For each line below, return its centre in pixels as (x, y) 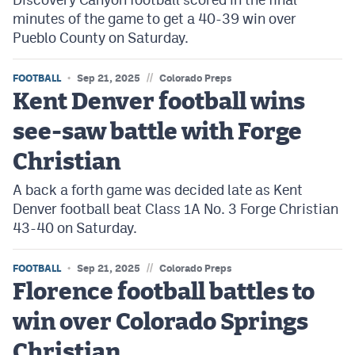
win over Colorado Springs (160, 323)
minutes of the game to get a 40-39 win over (155, 19)
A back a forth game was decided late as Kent (158, 190)
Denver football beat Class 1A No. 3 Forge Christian (176, 209)
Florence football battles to (164, 292)
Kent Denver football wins (159, 102)
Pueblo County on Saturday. (101, 38)
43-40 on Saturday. (75, 228)
